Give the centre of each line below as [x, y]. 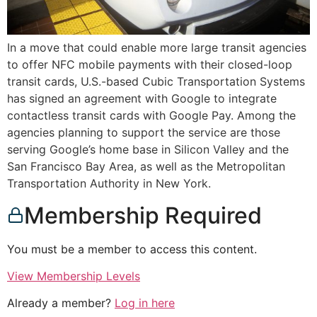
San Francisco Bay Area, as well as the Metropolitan [146, 167]
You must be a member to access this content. [132, 249]
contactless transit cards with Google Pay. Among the [151, 116]
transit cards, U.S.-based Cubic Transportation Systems [156, 82]
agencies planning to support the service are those [144, 133]
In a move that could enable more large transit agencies [157, 48]
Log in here [145, 303]
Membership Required [143, 215]
